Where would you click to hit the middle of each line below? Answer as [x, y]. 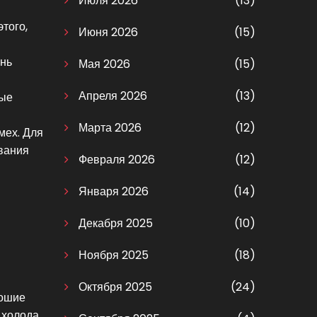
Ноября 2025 [112, 255]
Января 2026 [112, 192]
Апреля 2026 [111, 96]
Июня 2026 [107, 33]
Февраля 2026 [115, 160]
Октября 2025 [114, 287]
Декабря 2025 [114, 224]
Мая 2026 [103, 64]
